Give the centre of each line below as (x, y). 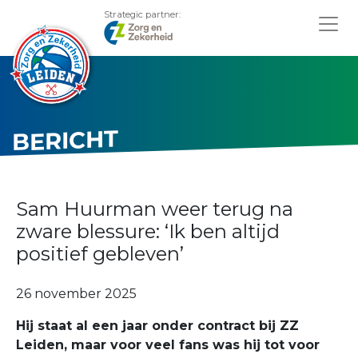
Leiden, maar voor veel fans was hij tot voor (168, 345)
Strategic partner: (142, 14)
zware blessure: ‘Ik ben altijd (148, 231)
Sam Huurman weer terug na (155, 209)
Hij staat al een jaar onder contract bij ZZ (157, 326)
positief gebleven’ (100, 254)
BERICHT (66, 140)
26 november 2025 (76, 294)
